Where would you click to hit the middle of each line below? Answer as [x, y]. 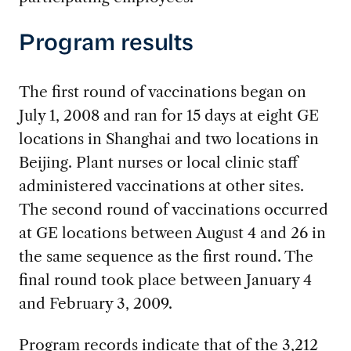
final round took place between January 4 [165, 280]
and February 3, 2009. [95, 304]
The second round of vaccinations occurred [173, 210]
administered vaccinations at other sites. [161, 186]
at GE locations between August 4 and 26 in [172, 233]
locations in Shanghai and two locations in [168, 139]
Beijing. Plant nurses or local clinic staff [158, 163]
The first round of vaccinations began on [162, 92]
